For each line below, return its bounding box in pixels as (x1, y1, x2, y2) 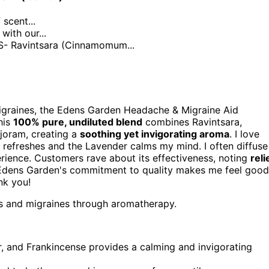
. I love (229, 127, 259, 140)
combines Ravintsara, (142, 115, 242, 128)
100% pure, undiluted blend (13, 115, 142, 128)
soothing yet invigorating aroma (80, 127, 229, 140)
